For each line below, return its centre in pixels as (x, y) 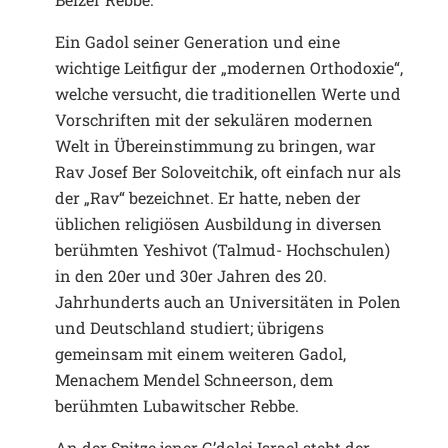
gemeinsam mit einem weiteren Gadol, (200, 353)
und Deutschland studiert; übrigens (189, 327)
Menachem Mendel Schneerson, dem (194, 379)
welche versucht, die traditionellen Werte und (228, 93)
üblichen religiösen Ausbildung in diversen (218, 223)
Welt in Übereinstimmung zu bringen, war (215, 145)
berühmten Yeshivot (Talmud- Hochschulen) (222, 249)
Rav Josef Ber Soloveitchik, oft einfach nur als (228, 171)
